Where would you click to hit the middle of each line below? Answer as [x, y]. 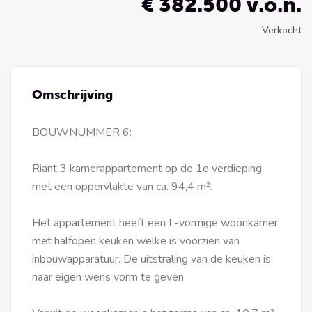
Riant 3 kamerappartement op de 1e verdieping [147, 169]
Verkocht [282, 30]
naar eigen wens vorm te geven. [109, 277]
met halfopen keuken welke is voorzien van [136, 241]
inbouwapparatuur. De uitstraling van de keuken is [151, 259]
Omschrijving [72, 95]
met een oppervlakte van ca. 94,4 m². [122, 187]
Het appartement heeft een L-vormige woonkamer [155, 223]
